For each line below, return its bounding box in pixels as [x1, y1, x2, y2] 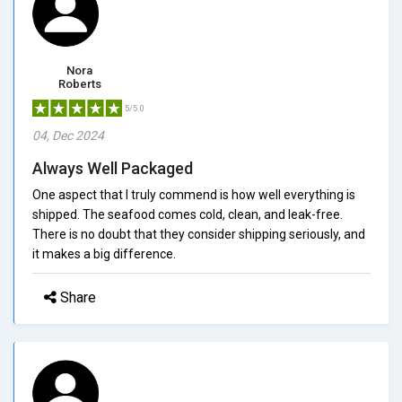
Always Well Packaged [32, 158, 193, 178]
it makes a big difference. [32, 246, 176, 261]
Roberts [57, 76, 101, 91]
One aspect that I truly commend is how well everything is [32, 187, 355, 202]
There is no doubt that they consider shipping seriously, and [32, 226, 365, 241]
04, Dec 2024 [32, 127, 104, 143]
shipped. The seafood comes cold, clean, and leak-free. [32, 206, 343, 222]
